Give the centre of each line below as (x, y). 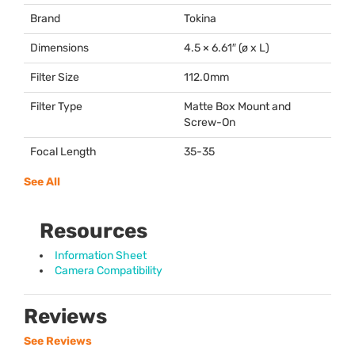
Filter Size (55, 78)
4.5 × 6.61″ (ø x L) (227, 48)
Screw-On (210, 123)
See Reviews (58, 342)
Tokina (200, 19)
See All (42, 182)
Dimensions (59, 48)
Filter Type (56, 107)
